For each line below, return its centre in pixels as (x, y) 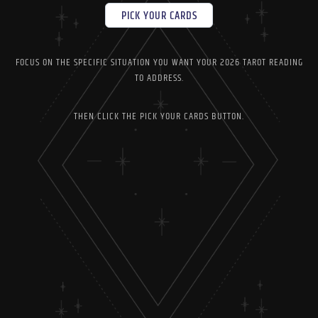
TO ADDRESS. (159, 78)
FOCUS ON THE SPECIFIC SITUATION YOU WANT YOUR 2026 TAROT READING (159, 62)
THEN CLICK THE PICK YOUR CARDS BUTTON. (159, 116)
